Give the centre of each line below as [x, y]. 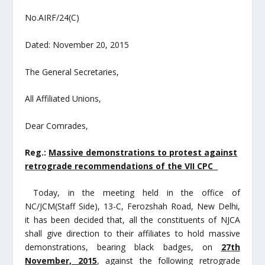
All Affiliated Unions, [63, 99]
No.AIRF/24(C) [68, 18]
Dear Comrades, [57, 125]
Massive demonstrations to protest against [143, 152]
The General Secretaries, [72, 72]
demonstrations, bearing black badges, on [123, 247]
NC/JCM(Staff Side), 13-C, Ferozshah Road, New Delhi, [132, 206]
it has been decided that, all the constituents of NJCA [132, 220]
